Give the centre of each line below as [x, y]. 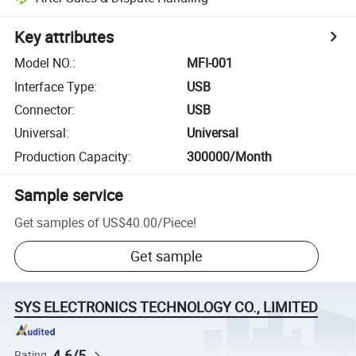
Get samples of [57, 222]
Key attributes [64, 37]
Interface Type [54, 86]
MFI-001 [210, 63]
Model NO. [44, 63]
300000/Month [230, 156]
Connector [43, 109]
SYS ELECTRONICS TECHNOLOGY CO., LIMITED [166, 307]
